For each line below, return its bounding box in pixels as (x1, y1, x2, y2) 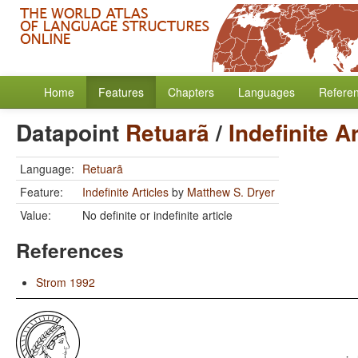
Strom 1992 (36, 274, 95, 290)
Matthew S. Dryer (187, 184, 275, 200)
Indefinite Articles (82, 184, 169, 200)
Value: (20, 207, 51, 223)
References (16, 236, 124, 265)
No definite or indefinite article (82, 207, 233, 223)
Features (98, 84, 144, 100)
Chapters (168, 84, 214, 100)
